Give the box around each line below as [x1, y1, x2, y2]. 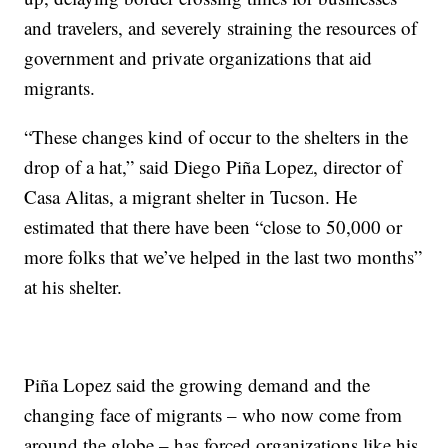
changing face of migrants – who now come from [24, 402, 403, 428]
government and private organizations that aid [24, 45, 373, 71]
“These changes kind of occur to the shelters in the [24, 124, 409, 150]
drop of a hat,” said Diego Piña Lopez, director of [24, 154, 403, 180]
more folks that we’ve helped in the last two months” [24, 244, 423, 270]
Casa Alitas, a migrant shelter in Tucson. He [24, 184, 358, 210]
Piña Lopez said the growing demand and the [24, 372, 371, 398]
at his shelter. [24, 274, 123, 300]
